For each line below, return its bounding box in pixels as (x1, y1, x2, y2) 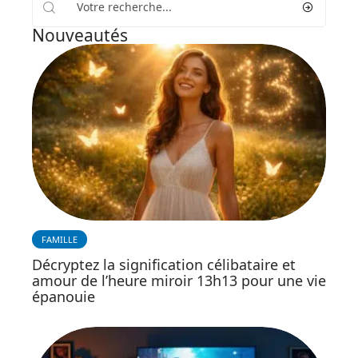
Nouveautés (32, 24, 128, 47)
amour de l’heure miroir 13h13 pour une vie (32, 270, 326, 290)
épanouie (32, 286, 95, 306)
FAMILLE (42, 233, 78, 245)
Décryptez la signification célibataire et (32, 254, 296, 274)
